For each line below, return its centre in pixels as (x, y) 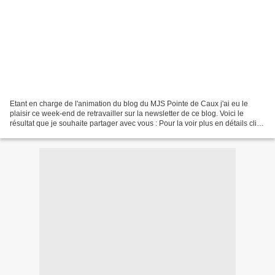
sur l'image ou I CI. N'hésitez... (60, 133)
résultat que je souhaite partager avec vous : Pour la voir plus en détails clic (135, 123)
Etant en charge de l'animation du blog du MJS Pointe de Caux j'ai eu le (129, 103)
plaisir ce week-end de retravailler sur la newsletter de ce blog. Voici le (127, 113)
